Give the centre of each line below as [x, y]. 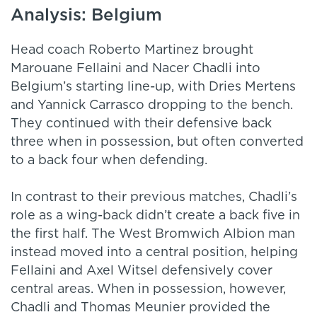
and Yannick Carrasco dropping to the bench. [152, 106]
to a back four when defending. [109, 161]
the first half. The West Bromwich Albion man [153, 235]
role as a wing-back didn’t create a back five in [155, 216]
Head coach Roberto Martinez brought [132, 51]
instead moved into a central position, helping [154, 253]
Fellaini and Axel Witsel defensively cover [142, 271]
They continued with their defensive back [141, 124]
